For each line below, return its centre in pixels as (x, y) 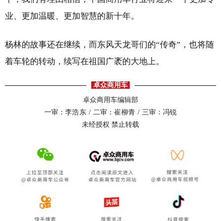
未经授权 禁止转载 (110, 125)
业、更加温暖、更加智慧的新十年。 (72, 16)
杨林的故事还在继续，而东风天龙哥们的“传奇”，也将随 (110, 45)
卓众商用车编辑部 (110, 100)
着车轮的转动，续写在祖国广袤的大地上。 (85, 62)
